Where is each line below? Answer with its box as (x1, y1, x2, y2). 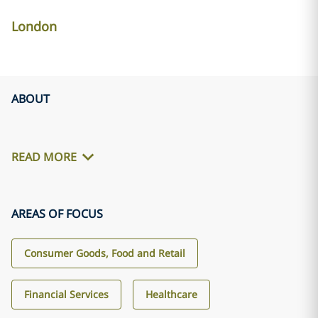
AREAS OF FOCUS (11, 206, 103, 221)
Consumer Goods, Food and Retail (24, 246, 185, 260)
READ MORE (11, 149, 77, 165)
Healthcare (146, 287, 197, 301)
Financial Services (24, 287, 109, 301)
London (11, 18, 57, 35)
